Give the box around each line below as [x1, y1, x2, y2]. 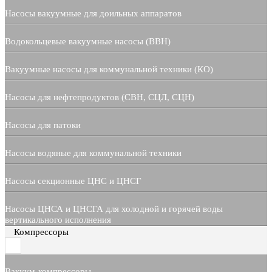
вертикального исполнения [5, 215, 111, 225]
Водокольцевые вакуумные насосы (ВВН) [5, 36, 171, 47]
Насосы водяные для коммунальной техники [5, 148, 182, 158]
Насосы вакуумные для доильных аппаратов [5, 8, 182, 19]
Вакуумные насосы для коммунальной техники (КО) [5, 64, 213, 75]
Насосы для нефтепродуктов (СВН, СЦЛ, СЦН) [5, 92, 194, 103]
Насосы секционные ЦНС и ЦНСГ [5, 176, 141, 186]
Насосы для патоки [5, 120, 81, 131]
